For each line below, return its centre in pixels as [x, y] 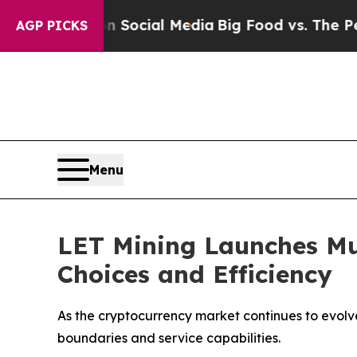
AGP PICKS [52, 25]
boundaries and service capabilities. [169, 338]
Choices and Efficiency [195, 275]
